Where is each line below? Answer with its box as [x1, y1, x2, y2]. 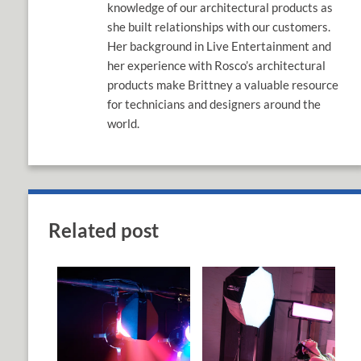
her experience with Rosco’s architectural [107, 58, 326, 73]
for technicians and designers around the [107, 97, 322, 112]
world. [107, 116, 140, 131]
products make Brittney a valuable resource [107, 77, 339, 93]
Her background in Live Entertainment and [107, 39, 332, 54]
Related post [48, 218, 159, 243]
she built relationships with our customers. [107, 19, 331, 35]
